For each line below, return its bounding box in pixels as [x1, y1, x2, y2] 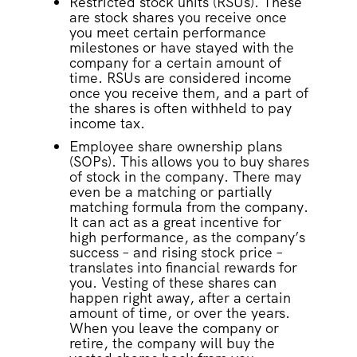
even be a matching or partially [69, 182, 272, 202]
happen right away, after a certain [69, 288, 291, 308]
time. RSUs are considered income [69, 69, 292, 88]
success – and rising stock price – [69, 243, 283, 262]
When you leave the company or [69, 319, 279, 338]
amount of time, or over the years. [69, 304, 290, 323]
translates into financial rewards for [69, 258, 297, 277]
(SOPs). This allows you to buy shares [69, 152, 309, 171]
